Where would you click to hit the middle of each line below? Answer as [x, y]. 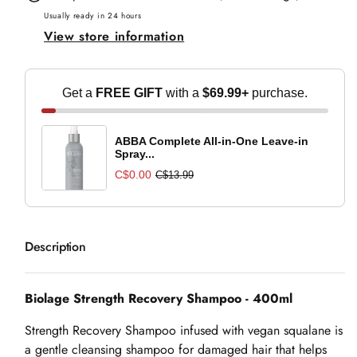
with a [182, 93]
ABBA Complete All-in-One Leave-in [212, 141]
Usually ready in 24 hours [93, 16]
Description [55, 247]
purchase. [278, 93]
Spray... [135, 153]
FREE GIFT [129, 93]
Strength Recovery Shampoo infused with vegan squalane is [184, 331]
